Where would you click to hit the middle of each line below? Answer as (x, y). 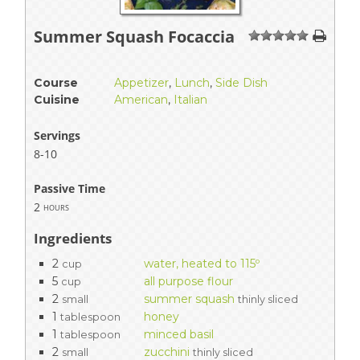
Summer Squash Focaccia (134, 36)
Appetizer (141, 82)
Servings (57, 135)
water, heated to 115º (202, 263)
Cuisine (57, 99)
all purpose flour (188, 281)
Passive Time (70, 188)
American (141, 99)
